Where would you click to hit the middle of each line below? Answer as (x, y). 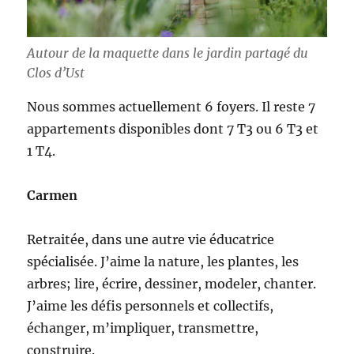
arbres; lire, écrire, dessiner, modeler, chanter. (172, 284)
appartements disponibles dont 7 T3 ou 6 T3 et (173, 129)
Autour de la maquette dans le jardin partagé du (168, 53)
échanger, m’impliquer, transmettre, (143, 328)
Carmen (53, 196)
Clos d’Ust (56, 73)
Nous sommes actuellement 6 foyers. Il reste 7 (171, 107)
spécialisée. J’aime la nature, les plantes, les (163, 262)
